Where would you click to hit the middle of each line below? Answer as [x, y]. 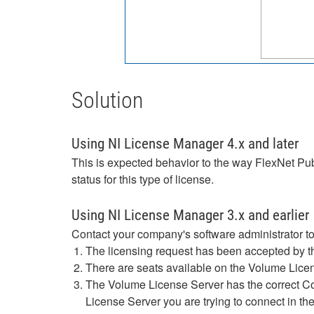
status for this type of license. [143, 179]
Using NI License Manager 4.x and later [185, 144]
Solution [107, 100]
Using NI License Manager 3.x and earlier [190, 215]
